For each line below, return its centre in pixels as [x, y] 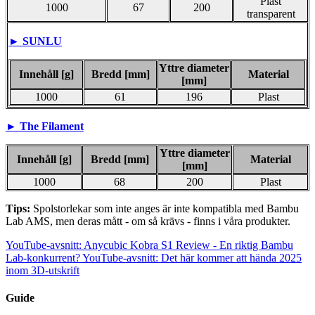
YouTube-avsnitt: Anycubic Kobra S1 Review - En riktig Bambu [149, 245]
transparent [271, 13]
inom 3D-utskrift [43, 270]
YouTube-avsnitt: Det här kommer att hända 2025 [192, 257]
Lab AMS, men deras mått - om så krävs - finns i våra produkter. [148, 221]
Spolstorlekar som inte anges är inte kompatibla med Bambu [166, 208]
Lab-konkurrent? [43, 257]
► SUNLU [35, 41]
